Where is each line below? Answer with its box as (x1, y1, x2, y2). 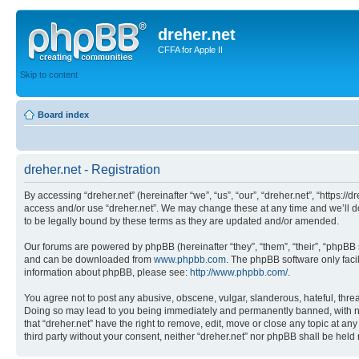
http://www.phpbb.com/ (190, 267, 288, 278)
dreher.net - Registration (24, 163, 160, 176)
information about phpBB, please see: (24, 267, 190, 278)
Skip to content (20, 69, 78, 79)
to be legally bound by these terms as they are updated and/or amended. (24, 216, 339, 227)
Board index (38, 110, 89, 119)
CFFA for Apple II (158, 45, 223, 54)
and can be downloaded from (24, 254, 154, 265)
